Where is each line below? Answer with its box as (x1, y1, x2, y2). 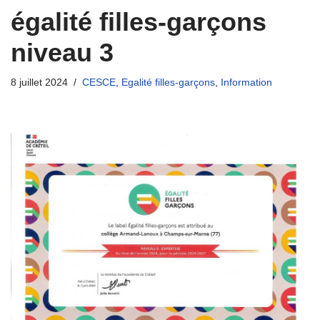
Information (221, 76, 272, 88)
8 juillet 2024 (11, 76, 68, 88)
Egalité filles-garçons (121, 76, 215, 88)
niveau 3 (11, 37, 114, 67)
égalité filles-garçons (11, 6, 266, 36)
